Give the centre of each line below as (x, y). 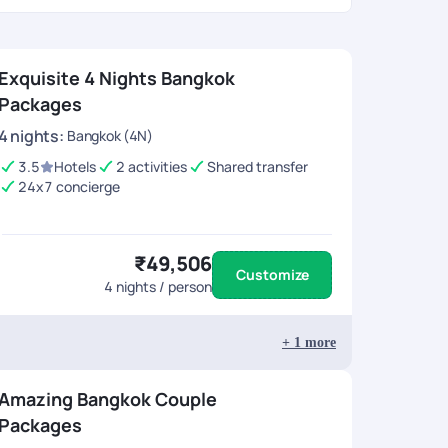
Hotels (75, 166)
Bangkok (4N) (110, 135)
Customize (272, 274)
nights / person (162, 286)
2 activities (151, 166)
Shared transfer (257, 166)
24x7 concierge (69, 186)
